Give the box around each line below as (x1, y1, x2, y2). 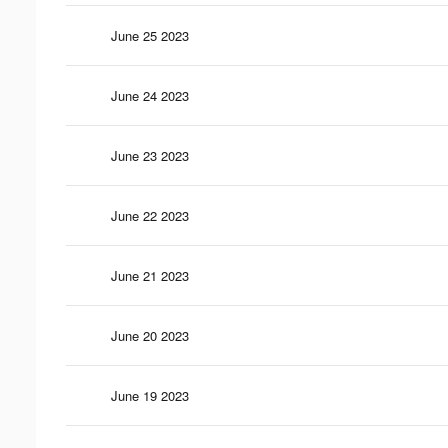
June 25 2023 (111, 25, 189, 45)
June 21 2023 (111, 265, 189, 285)
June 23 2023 (111, 145, 189, 165)
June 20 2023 (111, 325, 189, 345)
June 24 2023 (111, 85, 189, 105)
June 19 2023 (111, 385, 189, 405)
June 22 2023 (111, 205, 189, 225)
